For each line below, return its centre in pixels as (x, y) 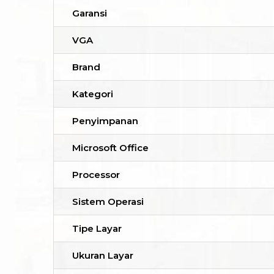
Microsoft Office (110, 148)
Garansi (90, 13)
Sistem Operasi (108, 202)
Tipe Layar (97, 229)
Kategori (93, 94)
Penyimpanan (105, 121)
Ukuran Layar (103, 256)
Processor (96, 175)
